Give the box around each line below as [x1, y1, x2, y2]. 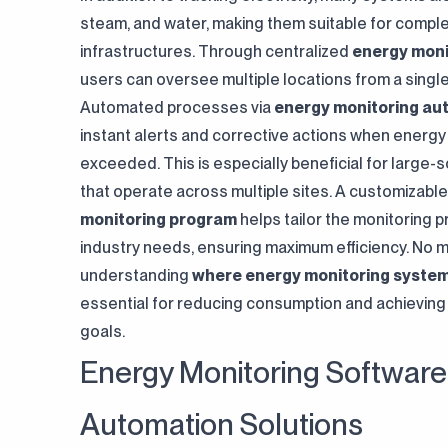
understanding [80, 266, 192, 285]
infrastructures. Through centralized [80, 42, 352, 61]
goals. [80, 322, 125, 341]
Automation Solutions [80, 406, 363, 442]
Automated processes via [80, 98, 274, 117]
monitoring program [80, 210, 237, 229]
